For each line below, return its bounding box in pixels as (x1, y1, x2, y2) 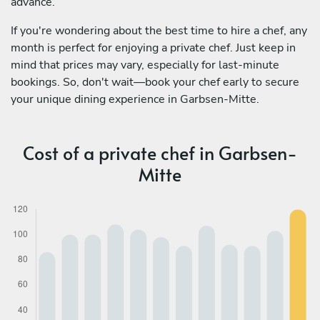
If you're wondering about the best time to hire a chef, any (11, 22, 307, 39)
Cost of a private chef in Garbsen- (23, 139, 297, 165)
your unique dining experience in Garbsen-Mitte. (11, 91, 259, 107)
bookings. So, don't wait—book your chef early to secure (11, 74, 299, 90)
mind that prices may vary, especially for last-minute (11, 56, 279, 73)
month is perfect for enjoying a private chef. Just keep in (11, 39, 296, 56)
